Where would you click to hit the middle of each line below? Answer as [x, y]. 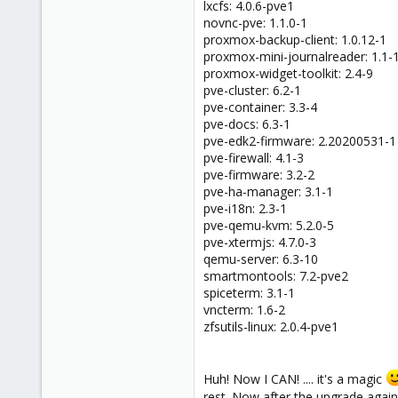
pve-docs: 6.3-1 [247, 123]
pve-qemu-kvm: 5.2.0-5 [269, 225]
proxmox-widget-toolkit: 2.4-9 [288, 73]
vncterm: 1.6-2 [244, 309]
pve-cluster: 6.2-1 [252, 90]
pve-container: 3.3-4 [260, 107]
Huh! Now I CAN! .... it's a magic [295, 378]
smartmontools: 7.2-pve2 [276, 275]
